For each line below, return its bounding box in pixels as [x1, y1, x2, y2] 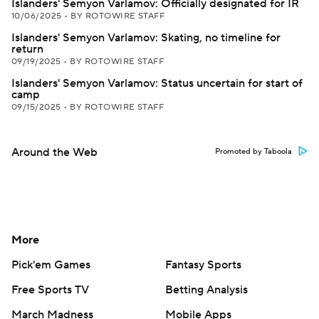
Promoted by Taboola [215, 147, 292, 157]
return [11, 42, 43, 56]
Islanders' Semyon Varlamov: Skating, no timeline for [11, 31, 281, 45]
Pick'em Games [11, 258, 90, 272]
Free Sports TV [11, 283, 89, 297]
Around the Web [11, 145, 98, 159]
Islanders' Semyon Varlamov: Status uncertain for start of [11, 76, 303, 90]
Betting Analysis [165, 283, 248, 297]
